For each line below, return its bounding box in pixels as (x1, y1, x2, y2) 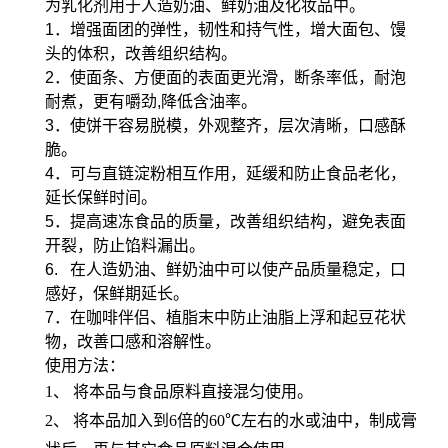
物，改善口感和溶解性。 (45, 332, 221, 350)
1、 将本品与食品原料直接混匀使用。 (45, 382, 313, 400)
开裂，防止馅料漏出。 (45, 236, 205, 254)
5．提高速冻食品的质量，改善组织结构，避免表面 (45, 212, 406, 230)
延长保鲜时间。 (45, 188, 157, 206)
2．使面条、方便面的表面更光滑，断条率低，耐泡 (45, 68, 406, 86)
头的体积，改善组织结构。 (45, 44, 237, 62)
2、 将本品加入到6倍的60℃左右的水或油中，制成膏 (45, 411, 417, 429)
